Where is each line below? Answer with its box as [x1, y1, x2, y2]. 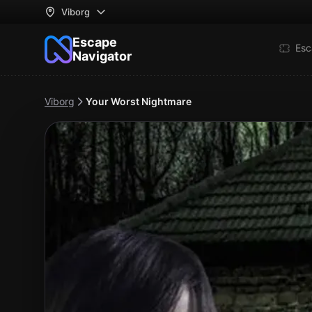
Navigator [72, 49, 132, 63]
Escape [72, 35, 117, 49]
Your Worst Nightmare [86, 95, 192, 107]
